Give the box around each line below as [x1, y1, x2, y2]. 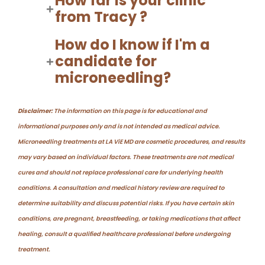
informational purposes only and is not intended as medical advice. [18, 122, 220, 131]
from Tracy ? [54, 7, 147, 27]
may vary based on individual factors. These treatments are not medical [18, 153, 234, 162]
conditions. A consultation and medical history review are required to [18, 183, 224, 193]
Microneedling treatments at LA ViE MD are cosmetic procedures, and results [18, 137, 245, 147]
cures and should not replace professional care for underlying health [18, 168, 223, 177]
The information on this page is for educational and [53, 106, 207, 116]
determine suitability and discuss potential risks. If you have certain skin [18, 199, 234, 208]
